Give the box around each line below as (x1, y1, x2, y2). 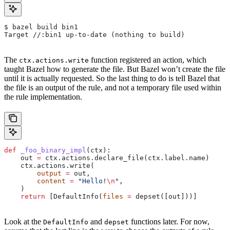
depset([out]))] (131, 193, 197, 201)
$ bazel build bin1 (4, 23, 78, 31)
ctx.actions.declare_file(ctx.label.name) (41, 154, 209, 162)
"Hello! (74, 177, 107, 185)
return (4, 193, 45, 201)
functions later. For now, (129, 217, 209, 226)
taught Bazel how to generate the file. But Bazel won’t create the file (4, 65, 225, 74)
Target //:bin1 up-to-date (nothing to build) (4, 31, 185, 39)
